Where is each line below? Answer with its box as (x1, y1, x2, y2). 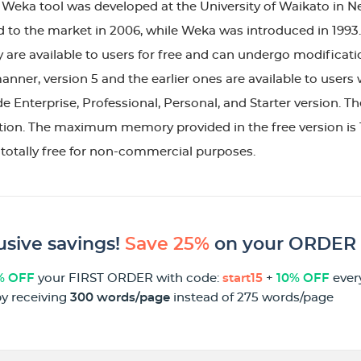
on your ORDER (210, 235, 356, 253)
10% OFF (276, 272, 330, 284)
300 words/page (70, 292, 170, 304)
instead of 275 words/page (170, 292, 334, 304)
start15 (222, 272, 263, 284)
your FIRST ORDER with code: (35, 272, 222, 284)
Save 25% (125, 235, 210, 253)
